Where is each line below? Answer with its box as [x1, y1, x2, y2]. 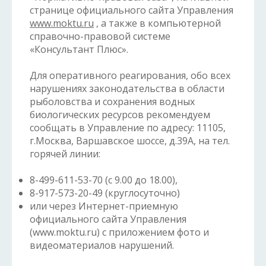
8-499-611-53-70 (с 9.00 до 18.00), [30, 173, 178, 186]
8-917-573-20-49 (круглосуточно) [30, 186, 180, 199]
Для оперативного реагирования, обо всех [30, 69, 230, 82]
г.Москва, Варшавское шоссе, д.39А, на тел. [30, 134, 230, 147]
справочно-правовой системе [30, 30, 170, 43]
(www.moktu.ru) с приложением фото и [30, 226, 209, 239]
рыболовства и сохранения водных [30, 95, 195, 108]
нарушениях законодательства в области [30, 82, 224, 95]
